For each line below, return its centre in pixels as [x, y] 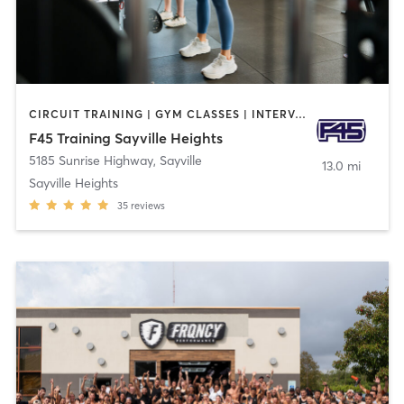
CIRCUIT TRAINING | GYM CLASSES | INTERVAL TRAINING [300, 115]
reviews [147, 205]
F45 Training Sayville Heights [125, 138]
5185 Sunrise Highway [91, 160]
